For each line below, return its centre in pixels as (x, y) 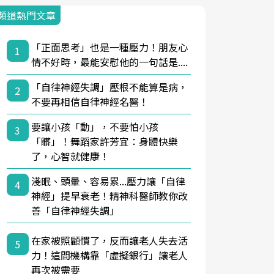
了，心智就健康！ (70, 156)
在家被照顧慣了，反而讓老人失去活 (109, 240)
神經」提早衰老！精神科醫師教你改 (109, 196)
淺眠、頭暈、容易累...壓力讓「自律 (108, 181)
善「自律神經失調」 (75, 210)
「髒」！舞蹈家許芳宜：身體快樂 (104, 141)
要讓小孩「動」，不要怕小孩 (94, 127)
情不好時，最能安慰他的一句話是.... (109, 62)
